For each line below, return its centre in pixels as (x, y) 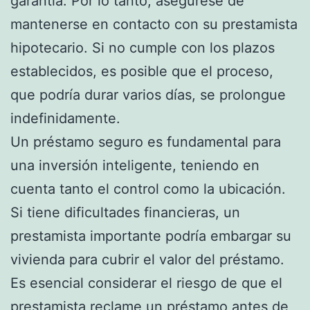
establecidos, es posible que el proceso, (142, 71)
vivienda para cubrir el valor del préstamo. (147, 259)
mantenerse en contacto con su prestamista (154, 24)
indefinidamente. (65, 118)
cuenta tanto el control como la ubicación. (148, 189)
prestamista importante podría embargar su (151, 236)
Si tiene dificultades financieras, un (125, 212)
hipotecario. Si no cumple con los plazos (143, 47)
